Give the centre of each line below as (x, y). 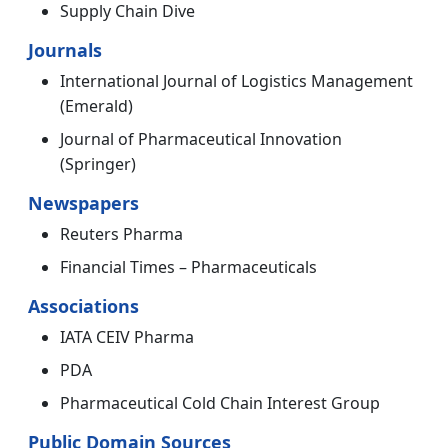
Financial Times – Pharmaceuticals (188, 267)
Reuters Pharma (121, 234)
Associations (83, 306)
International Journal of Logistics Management (236, 81)
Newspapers (83, 203)
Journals (65, 50)
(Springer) (98, 164)
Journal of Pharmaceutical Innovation (201, 139)
